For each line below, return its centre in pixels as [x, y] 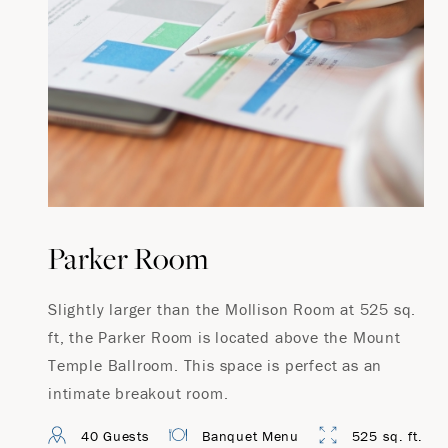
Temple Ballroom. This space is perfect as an [215, 365]
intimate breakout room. [138, 393]
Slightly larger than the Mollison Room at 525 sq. [232, 309]
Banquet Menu [250, 436]
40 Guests [115, 436]
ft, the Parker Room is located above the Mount [224, 337]
